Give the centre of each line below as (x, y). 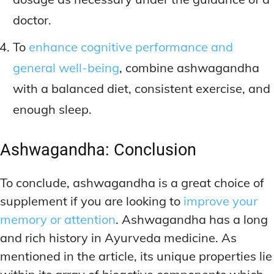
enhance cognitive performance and (131, 47)
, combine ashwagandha (189, 68)
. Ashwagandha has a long (192, 220)
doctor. (32, 20)
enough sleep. (52, 109)
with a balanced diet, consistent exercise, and (142, 89)
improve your (220, 201)
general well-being (66, 68)
